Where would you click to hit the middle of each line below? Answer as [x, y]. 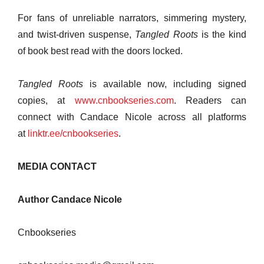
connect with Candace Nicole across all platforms [132, 117]
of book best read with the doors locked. [100, 51]
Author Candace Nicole [70, 199]
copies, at [46, 100]
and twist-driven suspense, [77, 34]
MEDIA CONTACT [57, 166]
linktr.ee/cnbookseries [73, 133]
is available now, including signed [165, 84]
